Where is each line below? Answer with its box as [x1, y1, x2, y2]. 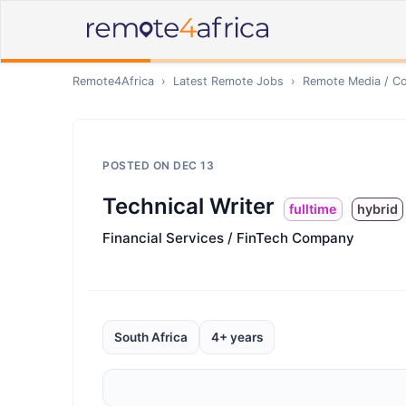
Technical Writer [102, 193, 275, 219]
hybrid [357, 201, 398, 217]
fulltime [289, 201, 337, 217]
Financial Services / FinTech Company [102, 229, 354, 246]
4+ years [211, 330, 263, 344]
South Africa [114, 330, 188, 344]
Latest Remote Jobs [173, 74, 284, 88]
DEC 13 [173, 159, 214, 172]
